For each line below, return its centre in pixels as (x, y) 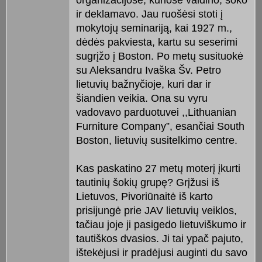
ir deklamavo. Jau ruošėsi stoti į (149, 14)
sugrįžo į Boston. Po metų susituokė (159, 56)
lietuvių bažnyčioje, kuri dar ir (143, 85)
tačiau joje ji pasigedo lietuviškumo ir (161, 225)
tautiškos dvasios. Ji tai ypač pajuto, (159, 239)
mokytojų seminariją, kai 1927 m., (154, 28)
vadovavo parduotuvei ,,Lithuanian (156, 113)
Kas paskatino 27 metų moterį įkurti (158, 169)
